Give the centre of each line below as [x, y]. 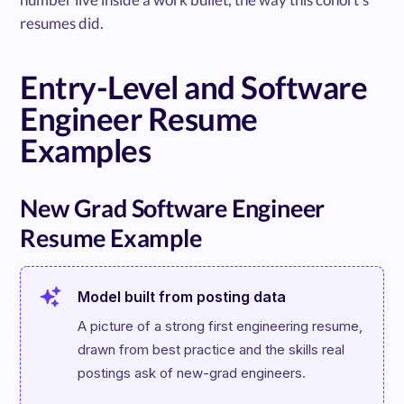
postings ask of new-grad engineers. [192, 373]
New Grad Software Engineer [173, 208]
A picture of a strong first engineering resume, [220, 326]
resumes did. [62, 23]
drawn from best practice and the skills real [211, 350]
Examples [86, 150]
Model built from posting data [182, 297]
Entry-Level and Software [194, 87]
